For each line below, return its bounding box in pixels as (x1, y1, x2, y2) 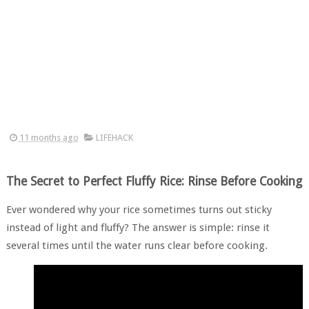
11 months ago (19, 132, 79, 143)
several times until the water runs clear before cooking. (6, 239, 268, 252)
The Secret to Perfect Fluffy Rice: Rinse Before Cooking (6, 175, 302, 188)
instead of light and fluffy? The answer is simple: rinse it (6, 221, 270, 234)
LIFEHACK (95, 132, 133, 143)
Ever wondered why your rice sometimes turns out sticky (6, 203, 272, 216)
